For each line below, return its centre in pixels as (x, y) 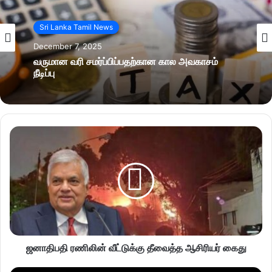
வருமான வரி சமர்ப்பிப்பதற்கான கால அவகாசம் (126, 61)
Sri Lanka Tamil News (76, 27)
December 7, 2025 (68, 46)
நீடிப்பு (44, 73)
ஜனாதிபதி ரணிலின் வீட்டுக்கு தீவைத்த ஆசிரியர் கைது (136, 248)
